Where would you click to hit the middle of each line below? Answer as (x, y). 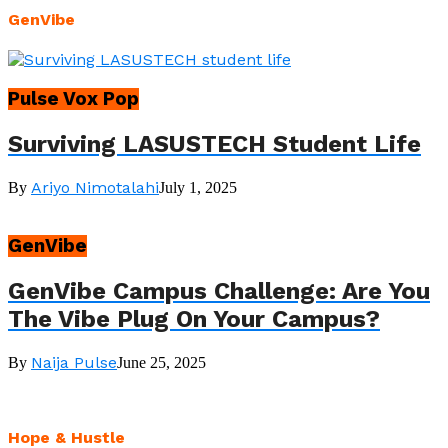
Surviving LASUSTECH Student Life (214, 144)
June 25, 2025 (161, 362)
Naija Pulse (74, 362)
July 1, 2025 (198, 187)
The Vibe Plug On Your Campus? (194, 318)
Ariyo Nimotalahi (95, 187)
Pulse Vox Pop (73, 99)
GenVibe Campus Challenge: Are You (219, 290)
